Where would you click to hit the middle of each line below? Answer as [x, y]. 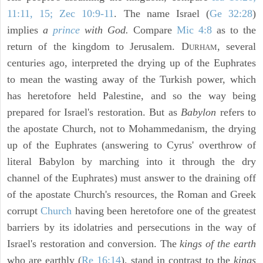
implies [25, 30]
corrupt [24, 211]
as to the [234, 30]
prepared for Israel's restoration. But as [94, 112]
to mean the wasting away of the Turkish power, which [131, 80]
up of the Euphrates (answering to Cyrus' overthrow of [131, 145]
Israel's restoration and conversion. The [94, 244]
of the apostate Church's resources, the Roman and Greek [131, 195]
